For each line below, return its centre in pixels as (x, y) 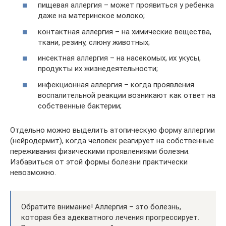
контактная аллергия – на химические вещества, (125, 32)
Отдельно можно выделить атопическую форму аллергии (112, 130)
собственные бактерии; (80, 106)
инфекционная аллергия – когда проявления (116, 84)
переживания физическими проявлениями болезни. (100, 151)
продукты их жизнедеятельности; (98, 69)
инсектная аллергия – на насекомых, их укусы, (119, 58)
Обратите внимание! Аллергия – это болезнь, (101, 207)
